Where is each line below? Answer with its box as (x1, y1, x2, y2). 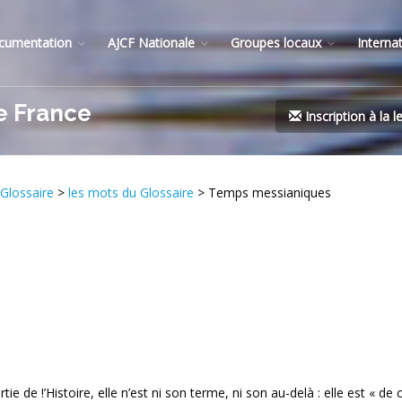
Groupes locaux (230, 34, 321, 51)
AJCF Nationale (107, 34, 195, 51)
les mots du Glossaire (68, 184, 194, 202)
